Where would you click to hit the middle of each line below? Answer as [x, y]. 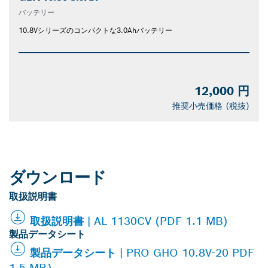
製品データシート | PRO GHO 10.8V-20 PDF [142, 253]
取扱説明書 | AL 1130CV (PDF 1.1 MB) [129, 221]
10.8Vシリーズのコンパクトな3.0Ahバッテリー [95, 31]
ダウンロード [58, 178]
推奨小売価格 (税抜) [211, 106]
